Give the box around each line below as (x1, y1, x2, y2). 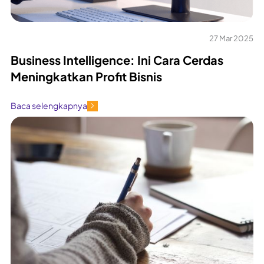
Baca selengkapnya (11, 100, 87, 111)
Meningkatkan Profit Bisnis (11, 68, 162, 84)
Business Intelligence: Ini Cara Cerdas (11, 52, 223, 67)
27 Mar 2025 (209, 33, 253, 43)
